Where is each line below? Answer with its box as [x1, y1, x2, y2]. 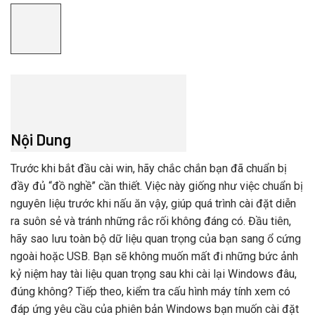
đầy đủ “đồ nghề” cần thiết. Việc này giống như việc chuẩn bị [11, 179, 303, 193]
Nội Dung [11, 130, 71, 149]
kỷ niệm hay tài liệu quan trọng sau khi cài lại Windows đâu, [11, 267, 297, 281]
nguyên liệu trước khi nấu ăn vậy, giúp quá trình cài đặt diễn [11, 197, 296, 211]
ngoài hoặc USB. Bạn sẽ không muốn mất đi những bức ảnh [11, 250, 298, 264]
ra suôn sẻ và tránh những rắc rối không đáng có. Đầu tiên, [11, 214, 291, 229]
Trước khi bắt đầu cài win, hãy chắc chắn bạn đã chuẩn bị [11, 162, 287, 176]
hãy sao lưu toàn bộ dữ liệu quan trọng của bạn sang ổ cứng [11, 232, 301, 246]
